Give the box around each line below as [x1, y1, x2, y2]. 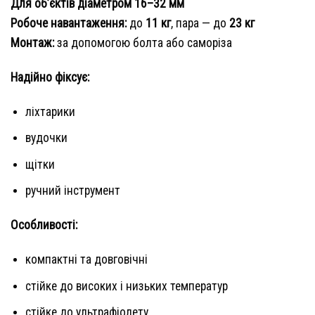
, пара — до [171, 16, 229, 31]
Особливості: [11, 218, 77, 233]
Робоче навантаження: [11, 16, 127, 31]
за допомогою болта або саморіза [54, 36, 232, 51]
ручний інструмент [25, 184, 120, 198]
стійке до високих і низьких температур [25, 278, 228, 293]
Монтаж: [11, 36, 54, 51]
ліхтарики [25, 104, 75, 119]
